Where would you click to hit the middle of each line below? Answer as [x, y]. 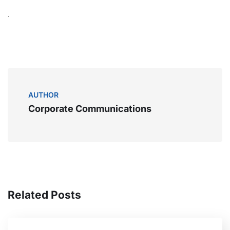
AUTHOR [43, 94]
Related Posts [44, 195]
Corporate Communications [90, 108]
